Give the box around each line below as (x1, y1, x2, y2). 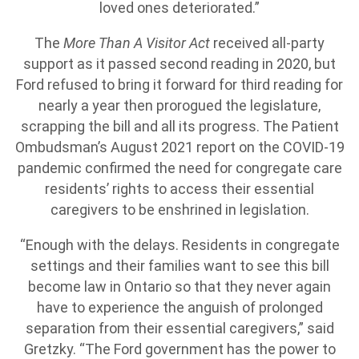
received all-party (210, 34, 325, 51)
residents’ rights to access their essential (45, 180, 314, 197)
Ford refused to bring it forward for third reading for (16, 76, 343, 93)
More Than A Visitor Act (63, 34, 210, 51)
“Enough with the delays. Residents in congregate (19, 236, 340, 253)
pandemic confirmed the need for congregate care (17, 159, 342, 176)
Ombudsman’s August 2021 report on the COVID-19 (14, 139, 345, 155)
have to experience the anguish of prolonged (36, 299, 323, 316)
